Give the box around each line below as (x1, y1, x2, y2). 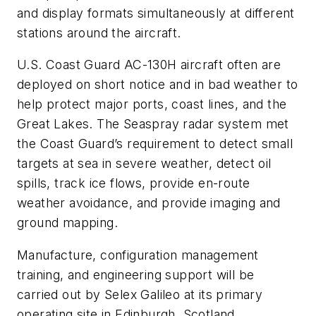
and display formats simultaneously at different (17, 5, 295, 20)
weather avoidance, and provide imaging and (17, 195, 281, 211)
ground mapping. (17, 215, 118, 231)
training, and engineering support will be (17, 267, 255, 282)
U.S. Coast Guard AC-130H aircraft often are (17, 57, 281, 73)
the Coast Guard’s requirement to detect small (17, 136, 293, 152)
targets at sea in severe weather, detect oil (17, 156, 272, 171)
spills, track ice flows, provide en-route (17, 176, 250, 191)
